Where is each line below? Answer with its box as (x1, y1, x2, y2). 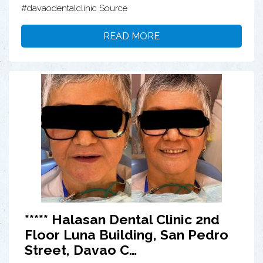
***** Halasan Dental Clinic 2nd (25, 211, 220, 228)
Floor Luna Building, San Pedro (25, 227, 228, 243)
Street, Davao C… (25, 242, 137, 258)
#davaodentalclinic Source (21, 3, 127, 14)
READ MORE (103, 31, 160, 42)
